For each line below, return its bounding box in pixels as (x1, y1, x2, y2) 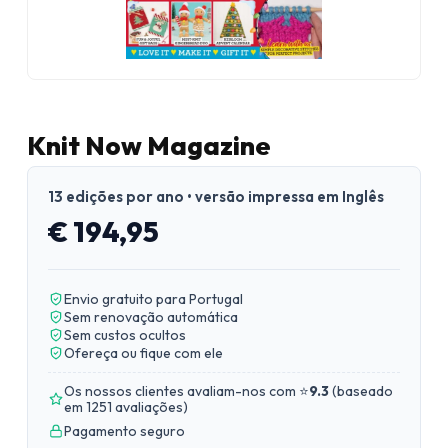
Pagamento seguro (64, 422, 185, 440)
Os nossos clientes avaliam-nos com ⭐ (64, 382, 309, 400)
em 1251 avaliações (64, 398, 183, 416)
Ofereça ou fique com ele (64, 344, 223, 362)
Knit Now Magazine (27, 129, 271, 162)
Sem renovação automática (64, 308, 238, 326)
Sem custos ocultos (64, 326, 186, 344)
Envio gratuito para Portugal (64, 290, 243, 308)
